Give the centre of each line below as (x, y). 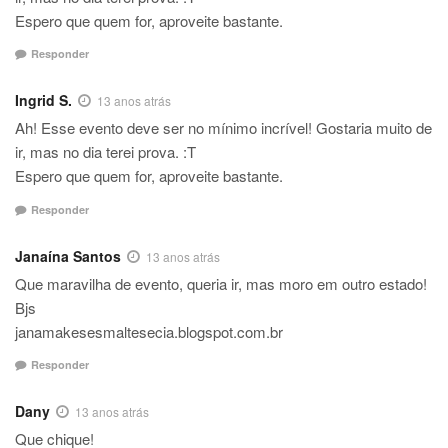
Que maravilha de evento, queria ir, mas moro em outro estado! (221, 283)
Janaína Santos (68, 255)
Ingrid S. (43, 100)
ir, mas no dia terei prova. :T (105, 152)
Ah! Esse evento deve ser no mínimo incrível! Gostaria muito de (223, 128)
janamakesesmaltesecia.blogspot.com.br (149, 331)
